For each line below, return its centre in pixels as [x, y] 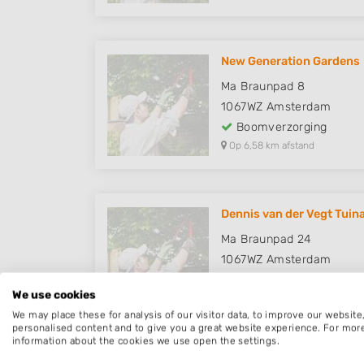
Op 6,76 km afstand [270, 299]
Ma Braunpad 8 [263, 87]
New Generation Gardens [290, 62]
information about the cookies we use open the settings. [146, 341]
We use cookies [54, 295]
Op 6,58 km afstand [271, 146]
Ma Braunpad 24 [266, 240]
